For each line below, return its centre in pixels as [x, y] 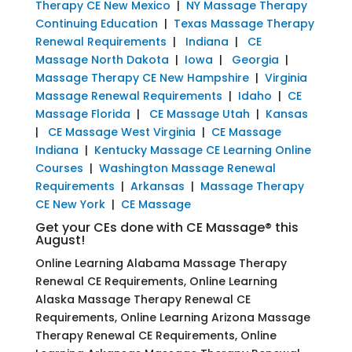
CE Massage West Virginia [121, 132]
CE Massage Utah [199, 114]
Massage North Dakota [102, 59]
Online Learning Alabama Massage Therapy [161, 263]
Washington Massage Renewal [187, 168]
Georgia [255, 59]
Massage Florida [82, 114]
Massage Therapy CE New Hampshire [142, 77]
